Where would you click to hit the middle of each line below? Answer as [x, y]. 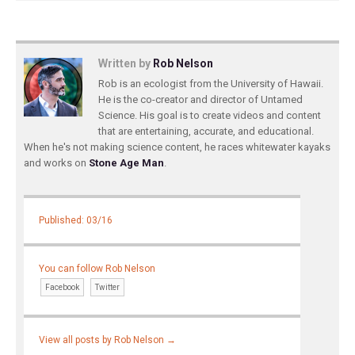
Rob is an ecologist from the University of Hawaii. [211, 84]
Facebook [63, 288]
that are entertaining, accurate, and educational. [206, 131]
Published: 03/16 [76, 221]
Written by [126, 63]
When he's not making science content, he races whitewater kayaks [177, 147]
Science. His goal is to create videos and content [210, 115]
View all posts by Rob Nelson [103, 340]
